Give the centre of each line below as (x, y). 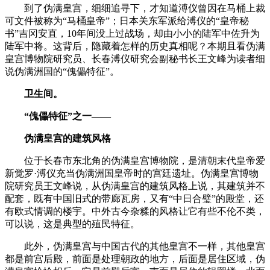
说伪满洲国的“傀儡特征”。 (62, 71)
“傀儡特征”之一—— (58, 116)
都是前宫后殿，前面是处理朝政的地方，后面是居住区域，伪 (135, 259)
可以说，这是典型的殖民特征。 (72, 224)
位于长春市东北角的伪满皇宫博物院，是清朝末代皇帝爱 (135, 160)
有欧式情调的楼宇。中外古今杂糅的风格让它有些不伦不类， (135, 211)
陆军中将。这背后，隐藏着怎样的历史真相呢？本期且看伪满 (135, 46)
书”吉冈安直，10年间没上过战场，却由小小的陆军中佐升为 (132, 33)
